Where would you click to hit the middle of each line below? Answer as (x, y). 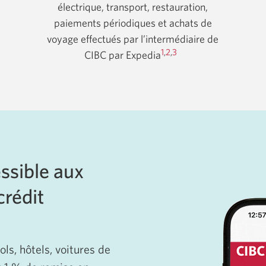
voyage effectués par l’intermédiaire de (133, 39)
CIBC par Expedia (122, 55)
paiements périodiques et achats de (133, 23)
